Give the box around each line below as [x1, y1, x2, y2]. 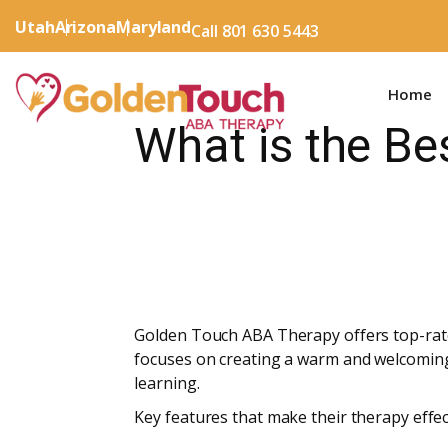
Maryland [115, 16, 192, 38]
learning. [134, 372, 200, 395]
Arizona [54, 16, 116, 38]
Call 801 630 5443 [191, 20, 319, 42]
